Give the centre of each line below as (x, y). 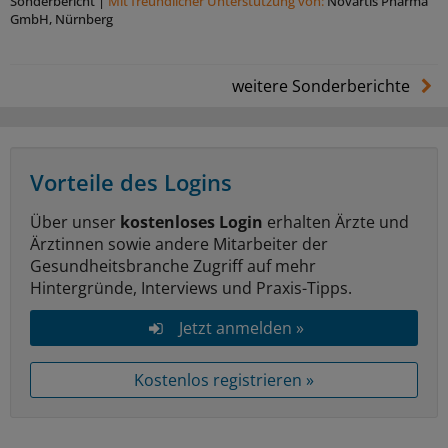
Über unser (75, 222)
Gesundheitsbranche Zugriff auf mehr (173, 266)
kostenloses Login (191, 222)
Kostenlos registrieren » (224, 380)
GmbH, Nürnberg (61, 19)
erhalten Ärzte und (336, 222)
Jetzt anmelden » (241, 328)
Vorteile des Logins (131, 182)
